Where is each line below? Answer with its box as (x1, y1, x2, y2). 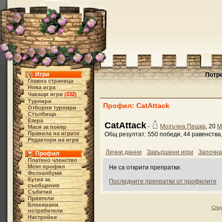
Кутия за (27, 176, 50, 182)
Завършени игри (147, 149, 193, 156)
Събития (27, 189, 52, 195)
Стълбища (27, 111, 56, 117)
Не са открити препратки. (109, 164, 181, 171)
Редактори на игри (27, 137, 79, 143)
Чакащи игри (27, 91, 63, 97)
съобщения (27, 182, 59, 188)
